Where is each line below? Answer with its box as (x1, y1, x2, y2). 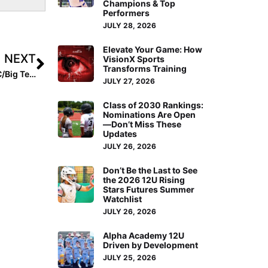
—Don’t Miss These (103, 119, 182, 130)
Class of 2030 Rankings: (103, 100, 204, 111)
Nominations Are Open (103, 109, 196, 120)
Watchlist (103, 194, 142, 205)
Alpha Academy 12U (103, 230, 185, 241)
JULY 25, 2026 (103, 253, 157, 263)
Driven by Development (103, 240, 199, 251)
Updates (103, 129, 138, 139)
